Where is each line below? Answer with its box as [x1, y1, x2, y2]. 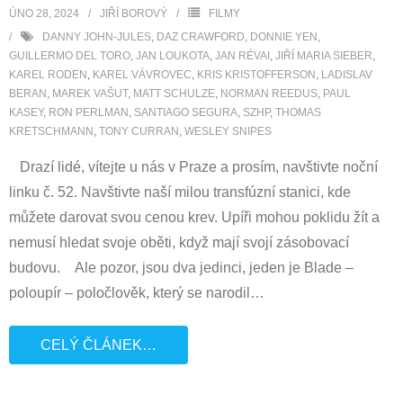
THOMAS [275, 106, 321, 119]
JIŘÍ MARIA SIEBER [275, 49, 372, 62]
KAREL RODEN [9, 68, 87, 81]
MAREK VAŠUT [52, 87, 128, 100]
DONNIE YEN [250, 31, 318, 43]
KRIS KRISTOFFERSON [197, 68, 316, 81]
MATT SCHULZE [133, 87, 215, 100]
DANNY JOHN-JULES [42, 31, 151, 43]
